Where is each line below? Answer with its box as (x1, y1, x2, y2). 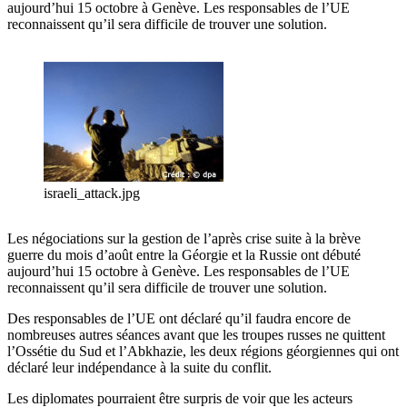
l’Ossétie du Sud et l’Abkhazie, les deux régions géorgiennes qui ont (7, 343, 399, 360)
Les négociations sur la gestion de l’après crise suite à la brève (7, 231, 361, 247)
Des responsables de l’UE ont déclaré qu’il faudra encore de (7, 311, 351, 327)
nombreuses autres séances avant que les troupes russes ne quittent (7, 327, 385, 343)
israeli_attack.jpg (44, 185, 140, 202)
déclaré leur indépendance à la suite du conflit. (7, 360, 275, 376)
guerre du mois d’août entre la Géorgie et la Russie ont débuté (7, 247, 361, 263)
